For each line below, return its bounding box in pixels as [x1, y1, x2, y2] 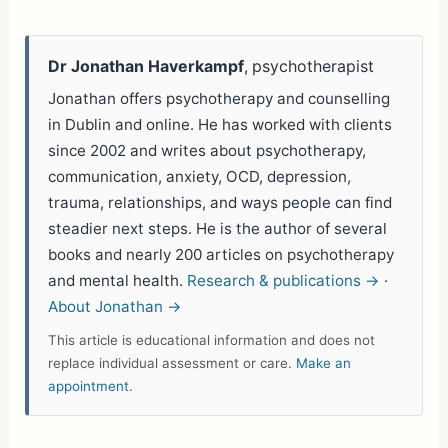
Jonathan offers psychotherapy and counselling [48, 88, 391, 108]
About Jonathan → [48, 296, 183, 316]
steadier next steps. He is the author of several [48, 218, 388, 238]
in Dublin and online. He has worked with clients [48, 114, 393, 134]
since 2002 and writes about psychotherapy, [48, 140, 367, 160]
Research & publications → [187, 270, 381, 290]
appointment [48, 378, 130, 395]
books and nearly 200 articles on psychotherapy [48, 244, 395, 264]
